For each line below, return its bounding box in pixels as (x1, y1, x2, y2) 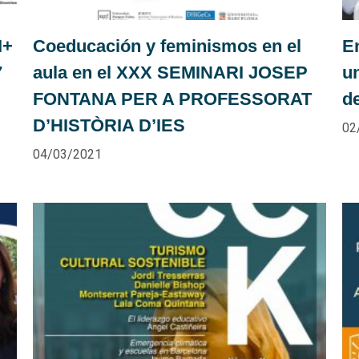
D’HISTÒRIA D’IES (32, 115, 185, 136)
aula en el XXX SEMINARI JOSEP (32, 63, 308, 83)
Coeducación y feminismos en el (32, 36, 301, 57)
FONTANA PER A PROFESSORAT (32, 89, 312, 110)
